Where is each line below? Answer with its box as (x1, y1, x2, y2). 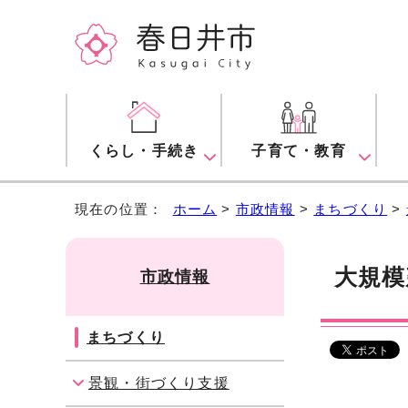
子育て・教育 (251, 142, 346, 159)
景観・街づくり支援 (88, 375, 229, 392)
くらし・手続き (88, 142, 199, 159)
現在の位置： (75, 201, 173, 218)
